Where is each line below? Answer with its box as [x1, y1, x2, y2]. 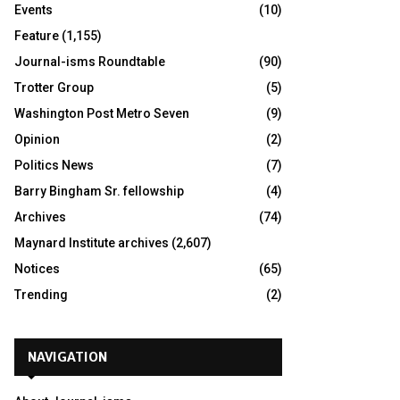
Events [14, 3, 53, 17]
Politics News [14, 158, 94, 172]
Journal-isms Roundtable [14, 54, 165, 69]
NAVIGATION [28, 349, 107, 365]
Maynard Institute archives [14, 236, 169, 250]
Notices [14, 262, 60, 276]
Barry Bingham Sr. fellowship [14, 184, 184, 198]
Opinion [14, 132, 60, 146]
